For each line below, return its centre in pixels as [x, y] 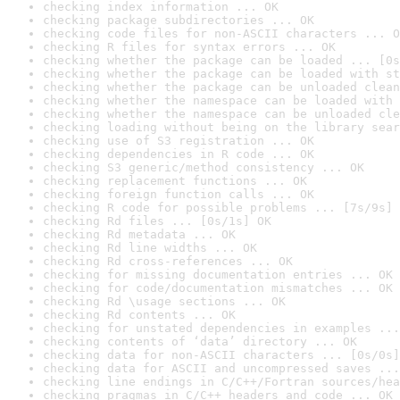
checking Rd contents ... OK [139, 315]
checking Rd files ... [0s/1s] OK [157, 221]
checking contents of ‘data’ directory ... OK [200, 342]
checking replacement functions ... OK [175, 181]
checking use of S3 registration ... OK [179, 141]
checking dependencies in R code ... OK [179, 154]
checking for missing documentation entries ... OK [218, 275]
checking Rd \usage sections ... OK [164, 301]
